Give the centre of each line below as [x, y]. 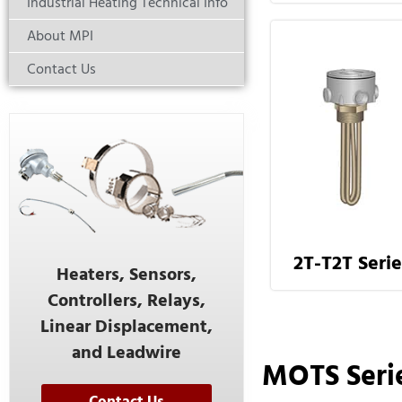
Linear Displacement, [126, 327]
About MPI [60, 36]
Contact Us [61, 70]
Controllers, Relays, [126, 301]
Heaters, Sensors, [126, 275]
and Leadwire [126, 353]
